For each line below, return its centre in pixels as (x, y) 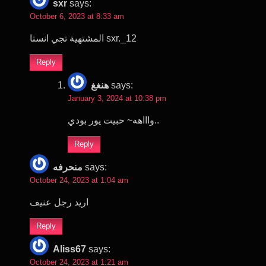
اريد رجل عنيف (59, 202)
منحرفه (68, 167)
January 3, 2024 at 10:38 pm (117, 98)
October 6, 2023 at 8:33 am (77, 16)
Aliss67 (69, 249)
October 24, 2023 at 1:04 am (79, 180)
